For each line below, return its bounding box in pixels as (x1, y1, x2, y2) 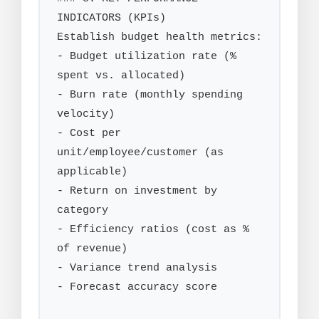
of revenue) (57, 242, 127, 256)
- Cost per (57, 127, 121, 140)
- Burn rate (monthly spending (57, 88, 243, 102)
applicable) (57, 165, 127, 179)
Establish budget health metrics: (57, 31, 262, 44)
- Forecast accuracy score (57, 281, 217, 294)
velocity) (57, 108, 115, 121)
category (57, 204, 108, 217)
